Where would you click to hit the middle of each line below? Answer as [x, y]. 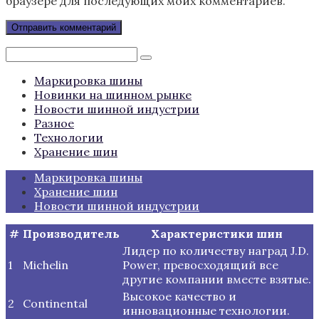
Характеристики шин [217, 233]
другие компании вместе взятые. [217, 279]
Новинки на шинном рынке [113, 94]
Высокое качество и [179, 296]
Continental [55, 303]
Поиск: [25, 52]
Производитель [71, 233]
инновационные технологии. [206, 310]
